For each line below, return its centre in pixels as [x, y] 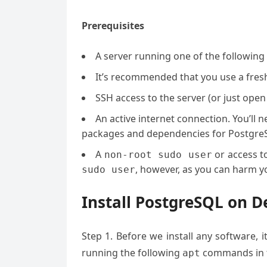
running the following [132, 253]
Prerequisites [113, 26]
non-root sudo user [158, 155]
